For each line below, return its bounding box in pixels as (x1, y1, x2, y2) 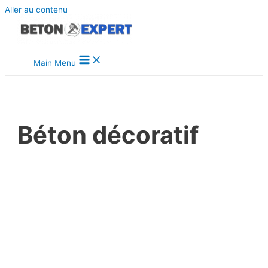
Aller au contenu (5, 5, 68, 14)
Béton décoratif (17, 120, 199, 150)
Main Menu (33, 58, 76, 68)
